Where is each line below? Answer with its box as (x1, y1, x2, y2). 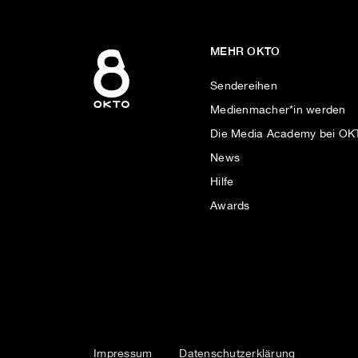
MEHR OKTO (210, 44, 280, 58)
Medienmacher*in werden (210, 104, 346, 116)
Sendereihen (210, 80, 277, 92)
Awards (210, 200, 250, 212)
